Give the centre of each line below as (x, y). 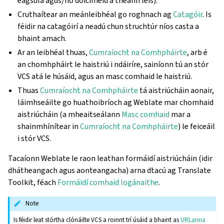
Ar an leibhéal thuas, (53, 52)
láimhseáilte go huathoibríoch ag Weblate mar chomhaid (116, 102)
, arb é (197, 52)
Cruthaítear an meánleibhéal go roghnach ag (95, 14)
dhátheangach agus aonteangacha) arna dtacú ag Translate (109, 170)
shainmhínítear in (49, 126)
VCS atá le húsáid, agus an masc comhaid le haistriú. (105, 76)
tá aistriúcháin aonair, (176, 90)
